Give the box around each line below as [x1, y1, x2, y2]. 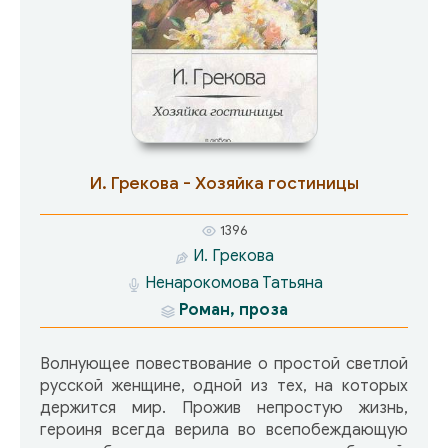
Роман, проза [179, 300, 288, 321]
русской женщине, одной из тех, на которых [40, 376, 408, 397]
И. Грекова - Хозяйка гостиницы [89, 173, 359, 194]
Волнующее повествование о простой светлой [40, 354, 408, 375]
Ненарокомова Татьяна [144, 273, 323, 294]
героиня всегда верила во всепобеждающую [40, 420, 408, 441]
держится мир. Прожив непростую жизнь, [40, 398, 408, 419]
